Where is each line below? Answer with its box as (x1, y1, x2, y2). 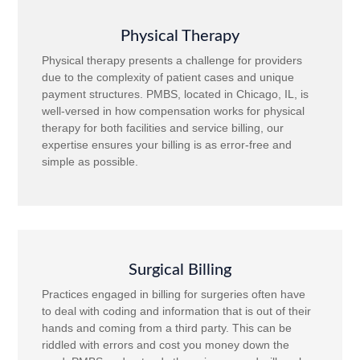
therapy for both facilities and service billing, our (42, 121, 284, 134)
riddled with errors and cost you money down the (42, 337, 290, 351)
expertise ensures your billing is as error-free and (42, 137, 292, 151)
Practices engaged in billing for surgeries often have (42, 287, 306, 301)
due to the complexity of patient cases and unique (42, 70, 295, 84)
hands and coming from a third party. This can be (42, 321, 292, 334)
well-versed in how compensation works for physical (42, 104, 305, 117)
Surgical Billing (129, 261, 231, 278)
